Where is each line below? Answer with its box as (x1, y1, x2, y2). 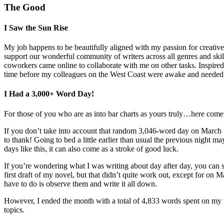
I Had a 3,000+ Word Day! (4, 89, 94, 98)
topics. (4, 205, 24, 214)
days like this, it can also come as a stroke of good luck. (4, 144, 178, 153)
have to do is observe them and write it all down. (4, 179, 157, 188)
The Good (4, 1, 45, 12)
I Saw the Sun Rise (4, 23, 68, 32)
